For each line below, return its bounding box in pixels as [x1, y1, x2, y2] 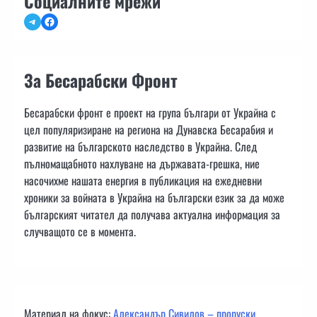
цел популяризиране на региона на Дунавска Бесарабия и [24, 120, 273, 138]
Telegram [26, 12, 64, 30]
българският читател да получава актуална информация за [24, 205, 280, 223]
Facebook [43, 12, 82, 30]
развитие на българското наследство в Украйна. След [24, 137, 257, 155]
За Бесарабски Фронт [24, 67, 178, 93]
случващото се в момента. [24, 222, 136, 240]
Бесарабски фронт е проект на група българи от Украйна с [24, 103, 276, 121]
